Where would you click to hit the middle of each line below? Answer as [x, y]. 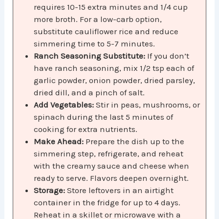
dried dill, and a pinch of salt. [89, 93]
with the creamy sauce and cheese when [112, 166]
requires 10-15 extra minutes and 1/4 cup [111, 7]
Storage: [50, 190]
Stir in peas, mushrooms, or [147, 105]
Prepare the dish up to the [134, 142]
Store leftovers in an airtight [120, 190]
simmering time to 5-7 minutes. [95, 44]
